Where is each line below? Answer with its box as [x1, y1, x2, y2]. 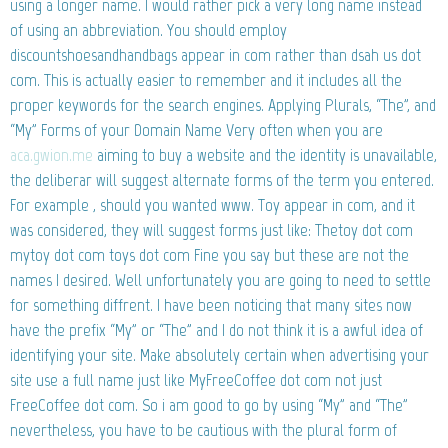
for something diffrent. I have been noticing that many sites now [10, 293, 412, 316]
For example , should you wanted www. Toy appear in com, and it [10, 193, 415, 216]
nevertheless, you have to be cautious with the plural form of [10, 418, 397, 441]
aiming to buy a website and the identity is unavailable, [93, 143, 437, 166]
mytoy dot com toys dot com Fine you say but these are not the [10, 243, 409, 266]
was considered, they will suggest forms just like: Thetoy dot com [10, 218, 413, 241]
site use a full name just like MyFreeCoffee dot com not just [10, 368, 382, 391]
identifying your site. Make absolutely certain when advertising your [10, 343, 429, 366]
